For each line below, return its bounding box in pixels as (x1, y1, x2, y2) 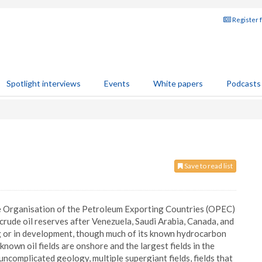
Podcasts (226, 78, 261, 88)
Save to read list (183, 161, 233, 170)
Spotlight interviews (6, 78, 81, 88)
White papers (153, 78, 203, 88)
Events (104, 78, 130, 88)
